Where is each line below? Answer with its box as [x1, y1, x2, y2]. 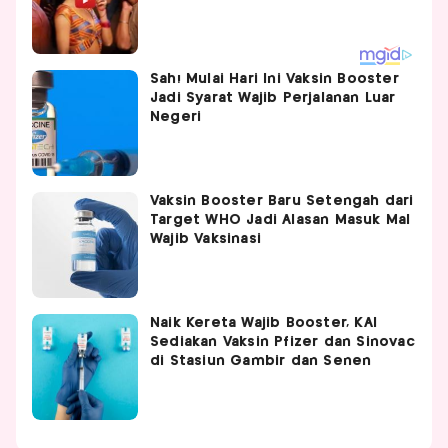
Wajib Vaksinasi [150, 231, 261, 246]
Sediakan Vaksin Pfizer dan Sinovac [150, 334, 415, 349]
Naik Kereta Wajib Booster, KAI [150, 315, 377, 330]
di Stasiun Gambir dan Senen [150, 353, 372, 368]
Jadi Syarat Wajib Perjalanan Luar [150, 90, 396, 105]
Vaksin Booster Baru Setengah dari [150, 193, 414, 208]
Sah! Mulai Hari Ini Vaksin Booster [150, 71, 399, 86]
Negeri [150, 109, 202, 124]
